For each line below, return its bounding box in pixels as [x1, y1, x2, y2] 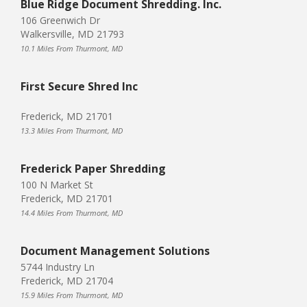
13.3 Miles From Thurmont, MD [21, 125, 123, 136]
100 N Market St [21, 177, 93, 191]
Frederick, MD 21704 [21, 273, 113, 287]
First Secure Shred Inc [21, 78, 138, 94]
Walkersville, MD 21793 [21, 27, 124, 40]
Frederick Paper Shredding [21, 160, 166, 176]
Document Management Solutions [21, 243, 210, 258]
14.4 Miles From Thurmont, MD [21, 207, 123, 218]
